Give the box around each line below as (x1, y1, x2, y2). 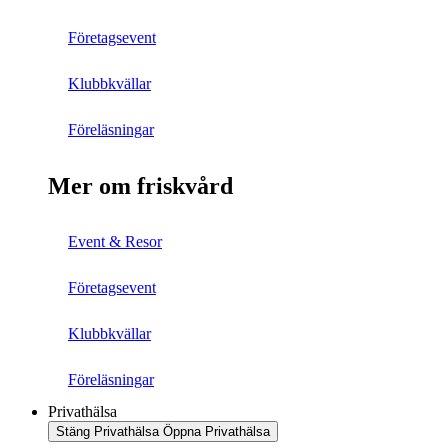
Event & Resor (68, 233, 162, 251)
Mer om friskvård (48, 172, 233, 199)
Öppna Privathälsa (163, 424, 270, 440)
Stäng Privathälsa (56, 424, 159, 440)
